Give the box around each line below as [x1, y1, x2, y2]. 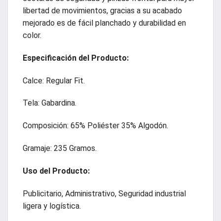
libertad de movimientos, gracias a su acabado [23, 5, 182, 15]
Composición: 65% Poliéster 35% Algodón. [23, 121, 168, 131]
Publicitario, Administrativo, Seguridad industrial [23, 188, 186, 198]
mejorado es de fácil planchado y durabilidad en [23, 18, 186, 28]
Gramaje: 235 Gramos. [23, 143, 97, 153]
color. [23, 30, 41, 40]
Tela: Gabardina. [23, 98, 76, 108]
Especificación [23, 53, 76, 63]
